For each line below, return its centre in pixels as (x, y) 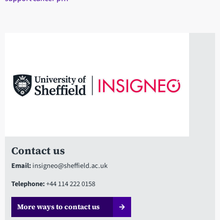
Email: (21, 166)
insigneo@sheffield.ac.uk (69, 166)
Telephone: (28, 184)
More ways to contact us (58, 207)
